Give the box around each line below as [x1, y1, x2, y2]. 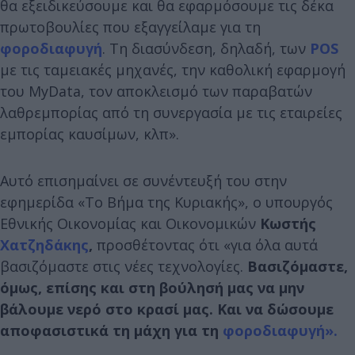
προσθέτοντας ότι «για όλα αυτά [93, 235, 318, 254]
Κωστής [260, 213, 316, 233]
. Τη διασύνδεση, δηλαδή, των [102, 38, 310, 58]
